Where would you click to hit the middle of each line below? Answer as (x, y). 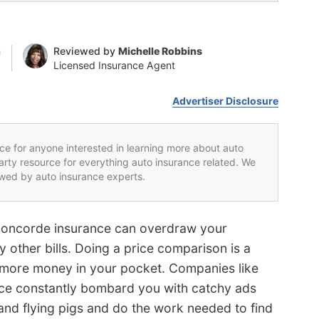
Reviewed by (85, 51)
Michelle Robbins (160, 51)
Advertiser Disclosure (226, 100)
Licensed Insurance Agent (114, 65)
